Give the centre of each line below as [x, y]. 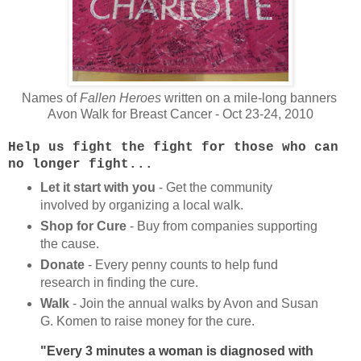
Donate [62, 264]
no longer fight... [81, 165]
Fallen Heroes [122, 98]
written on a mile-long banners [252, 98]
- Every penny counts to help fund [181, 264]
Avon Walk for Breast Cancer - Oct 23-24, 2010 [180, 114]
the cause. [71, 243]
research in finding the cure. [119, 282]
